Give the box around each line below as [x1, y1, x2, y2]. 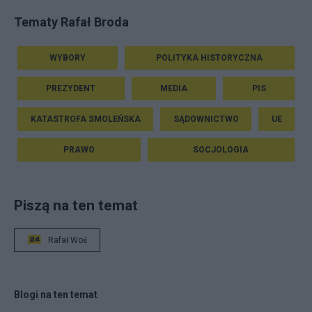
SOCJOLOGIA [193, 145, 249, 155]
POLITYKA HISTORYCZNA [156, 53, 263, 63]
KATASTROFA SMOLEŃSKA [30, 114, 141, 125]
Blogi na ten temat [14, 289, 97, 301]
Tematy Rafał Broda [14, 15, 129, 30]
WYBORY [49, 53, 86, 63]
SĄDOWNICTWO [173, 114, 239, 125]
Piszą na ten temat [14, 196, 138, 214]
